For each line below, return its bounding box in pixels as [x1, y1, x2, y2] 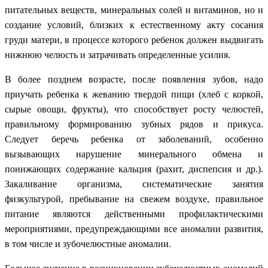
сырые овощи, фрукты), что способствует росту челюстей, [5, 103, 263, 114]
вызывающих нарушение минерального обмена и [5, 148, 263, 159]
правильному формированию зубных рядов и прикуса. [5, 118, 263, 129]
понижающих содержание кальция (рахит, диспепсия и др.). [5, 163, 263, 174]
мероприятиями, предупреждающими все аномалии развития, [5, 223, 263, 234]
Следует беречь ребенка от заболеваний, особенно [5, 133, 263, 144]
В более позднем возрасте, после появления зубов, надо [5, 74, 263, 84]
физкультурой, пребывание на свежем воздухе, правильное [5, 193, 263, 204]
